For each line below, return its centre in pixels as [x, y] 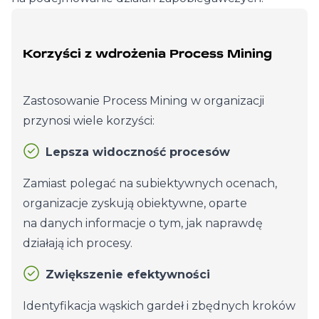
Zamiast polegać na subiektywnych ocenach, [150, 183]
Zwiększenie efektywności [128, 274]
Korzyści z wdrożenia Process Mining [147, 54]
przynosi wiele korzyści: [89, 121]
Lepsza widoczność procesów [138, 152]
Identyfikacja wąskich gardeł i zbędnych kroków [159, 306]
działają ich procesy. [78, 243]
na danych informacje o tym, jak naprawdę [143, 223]
